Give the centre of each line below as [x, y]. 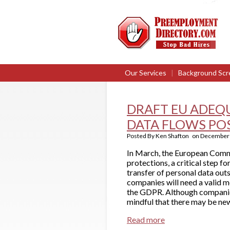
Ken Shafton [172, 136]
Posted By [141, 136]
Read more [146, 219]
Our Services [146, 73]
